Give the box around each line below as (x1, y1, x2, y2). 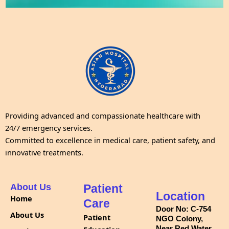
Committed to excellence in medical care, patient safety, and (5, 134, 215, 145)
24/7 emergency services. (5, 122, 93, 133)
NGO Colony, (156, 214, 203, 223)
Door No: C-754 (156, 204, 212, 214)
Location (156, 190, 205, 203)
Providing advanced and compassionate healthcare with (5, 110, 200, 121)
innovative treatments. (5, 147, 83, 157)
